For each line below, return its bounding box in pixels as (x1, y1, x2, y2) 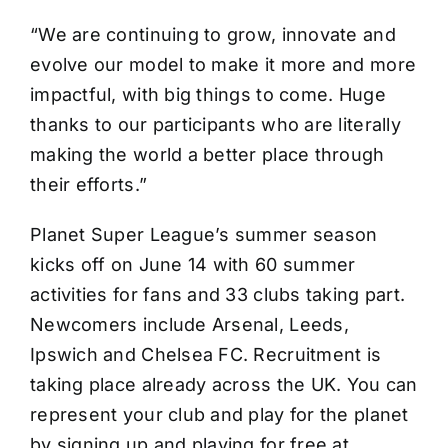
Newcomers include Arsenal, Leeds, (30, 314, 349, 336)
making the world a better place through (30, 144, 385, 166)
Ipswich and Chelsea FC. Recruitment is (30, 344, 382, 366)
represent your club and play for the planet (30, 404, 409, 426)
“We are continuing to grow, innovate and (30, 24, 396, 46)
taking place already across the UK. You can (30, 374, 418, 396)
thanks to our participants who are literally (30, 114, 401, 136)
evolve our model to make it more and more (30, 54, 417, 76)
